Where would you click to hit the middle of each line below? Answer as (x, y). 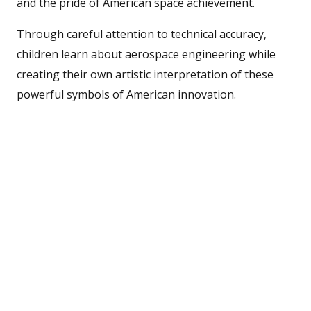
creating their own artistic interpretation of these (145, 74)
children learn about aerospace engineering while (146, 54)
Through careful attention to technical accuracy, (142, 34)
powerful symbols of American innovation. (126, 94)
